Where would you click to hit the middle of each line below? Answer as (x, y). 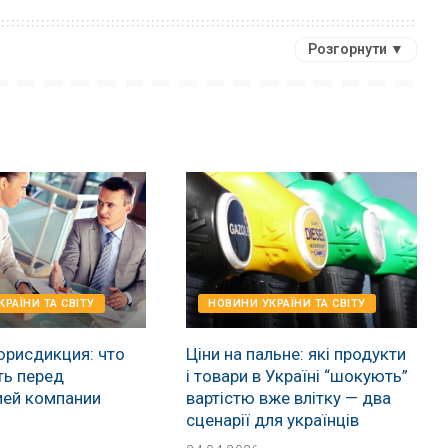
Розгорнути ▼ (356, 49)
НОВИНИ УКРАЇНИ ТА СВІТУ (287, 304)
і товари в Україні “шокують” (297, 376)
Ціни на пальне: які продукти (296, 354)
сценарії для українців (273, 420)
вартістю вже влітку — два (289, 398)
